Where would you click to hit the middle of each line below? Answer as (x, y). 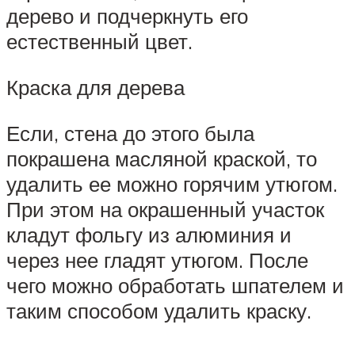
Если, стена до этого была (130, 133)
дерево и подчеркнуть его (127, 16)
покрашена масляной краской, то (162, 158)
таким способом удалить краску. (159, 310)
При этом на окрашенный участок (165, 209)
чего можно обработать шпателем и (175, 285)
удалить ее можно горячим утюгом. (172, 183)
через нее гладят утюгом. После (157, 260)
